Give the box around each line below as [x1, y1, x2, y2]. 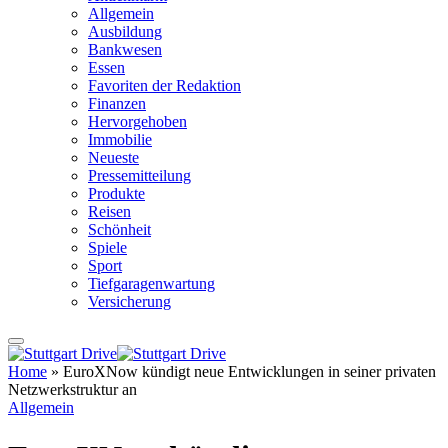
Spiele [88, 239, 127, 257]
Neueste [88, 149, 139, 167]
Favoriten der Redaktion [88, 77, 241, 95]
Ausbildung [88, 23, 162, 41]
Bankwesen [88, 41, 162, 59]
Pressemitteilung [88, 167, 191, 185]
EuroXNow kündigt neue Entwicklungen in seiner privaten [63, 363, 436, 381]
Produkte [88, 185, 145, 203]
